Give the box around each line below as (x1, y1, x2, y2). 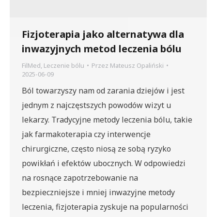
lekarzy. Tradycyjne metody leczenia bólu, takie (22, 114, 192, 125)
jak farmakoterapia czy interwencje (22, 128, 151, 139)
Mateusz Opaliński (110, 61, 164, 70)
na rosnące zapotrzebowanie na (22, 172, 138, 183)
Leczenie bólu (44, 61, 84, 70)
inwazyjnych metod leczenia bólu (22, 42, 182, 55)
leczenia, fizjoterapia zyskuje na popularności (22, 201, 188, 212)
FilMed (22, 61, 41, 70)
